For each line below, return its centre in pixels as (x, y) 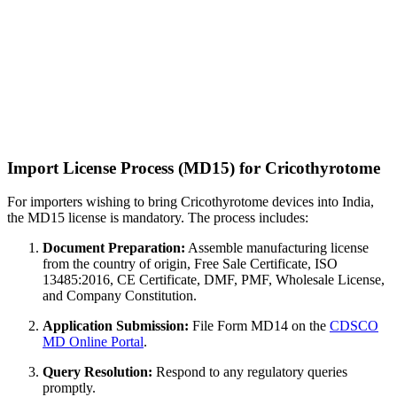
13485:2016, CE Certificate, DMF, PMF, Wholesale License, (214, 280)
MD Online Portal (93, 342)
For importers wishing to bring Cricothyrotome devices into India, (191, 202)
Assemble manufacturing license (277, 248)
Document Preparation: (114, 248)
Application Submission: (116, 326)
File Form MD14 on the (259, 326)
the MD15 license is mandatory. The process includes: (158, 218)
